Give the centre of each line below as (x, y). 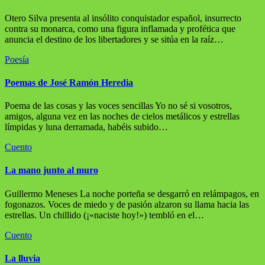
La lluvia (22, 258)
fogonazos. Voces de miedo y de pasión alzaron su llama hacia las (127, 204)
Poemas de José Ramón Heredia (69, 82)
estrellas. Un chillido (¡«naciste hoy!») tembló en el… (104, 215)
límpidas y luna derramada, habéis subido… (86, 127)
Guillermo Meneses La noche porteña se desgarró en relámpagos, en (132, 193)
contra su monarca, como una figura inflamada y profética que (120, 28)
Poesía (17, 59)
